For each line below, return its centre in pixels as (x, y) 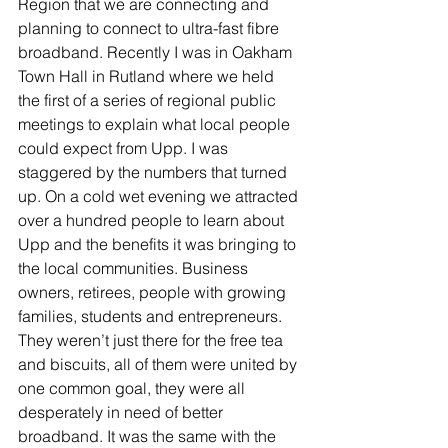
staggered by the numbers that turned (154, 172)
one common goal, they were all (133, 388)
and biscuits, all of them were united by (159, 364)
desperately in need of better (122, 412)
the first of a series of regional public (149, 100)
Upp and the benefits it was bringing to (159, 244)
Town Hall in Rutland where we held (148, 76)
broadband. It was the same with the (149, 436)
